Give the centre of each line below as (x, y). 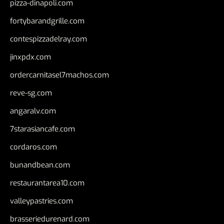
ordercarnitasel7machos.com (59, 75)
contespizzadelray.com (48, 39)
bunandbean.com (40, 165)
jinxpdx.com (30, 57)
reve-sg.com (31, 93)
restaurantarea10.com (47, 183)
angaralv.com (33, 111)
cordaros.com (33, 147)
